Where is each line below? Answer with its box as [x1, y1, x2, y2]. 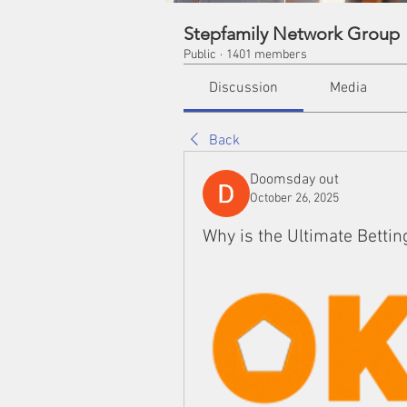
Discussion [209, 79, 279, 97]
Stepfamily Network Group [184, 23, 400, 45]
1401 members [226, 47, 307, 63]
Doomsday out [250, 171, 339, 189]
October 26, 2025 [250, 191, 339, 206]
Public [184, 47, 216, 63]
